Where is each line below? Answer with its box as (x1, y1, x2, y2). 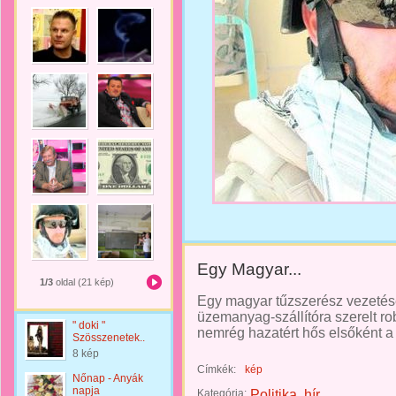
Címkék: (197, 363, 236, 376)
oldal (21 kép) (53, 277, 114, 287)
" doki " (72, 319, 105, 331)
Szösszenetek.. (72, 331, 145, 344)
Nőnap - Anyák (72, 372, 143, 385)
